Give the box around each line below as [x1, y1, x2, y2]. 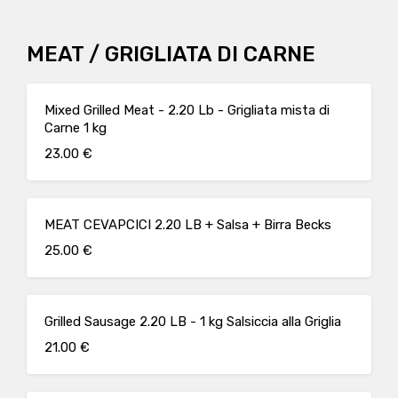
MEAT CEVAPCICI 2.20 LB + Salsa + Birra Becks [44, 217, 331, 233]
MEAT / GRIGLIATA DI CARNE [27, 42, 315, 67]
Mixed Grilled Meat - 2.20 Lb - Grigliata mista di [44, 102, 330, 118]
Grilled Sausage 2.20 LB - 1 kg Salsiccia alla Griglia [44, 314, 341, 330]
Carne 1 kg [44, 120, 107, 136]
